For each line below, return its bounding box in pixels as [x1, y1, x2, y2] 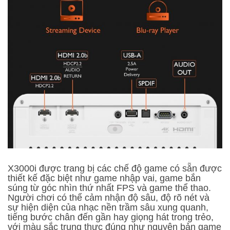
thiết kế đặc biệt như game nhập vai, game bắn [8, 172, 201, 183]
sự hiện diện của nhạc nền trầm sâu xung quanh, [8, 202, 208, 213]
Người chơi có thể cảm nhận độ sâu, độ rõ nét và [8, 192, 209, 203]
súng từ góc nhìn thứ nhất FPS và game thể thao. [8, 182, 211, 193]
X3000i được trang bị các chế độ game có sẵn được [8, 163, 222, 174]
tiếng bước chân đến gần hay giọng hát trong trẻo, [8, 212, 214, 222]
